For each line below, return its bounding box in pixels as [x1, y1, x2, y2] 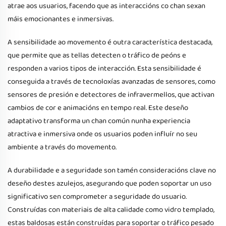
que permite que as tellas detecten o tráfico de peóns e [8, 49, 186, 62]
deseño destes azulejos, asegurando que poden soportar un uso [8, 178, 211, 190]
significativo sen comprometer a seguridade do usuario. [8, 191, 187, 203]
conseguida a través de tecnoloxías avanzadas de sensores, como [8, 76, 215, 88]
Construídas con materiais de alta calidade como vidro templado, [8, 204, 214, 216]
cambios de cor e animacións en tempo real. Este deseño [8, 102, 188, 114]
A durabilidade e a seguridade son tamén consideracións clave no [8, 164, 216, 177]
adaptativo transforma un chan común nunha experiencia [8, 115, 190, 127]
